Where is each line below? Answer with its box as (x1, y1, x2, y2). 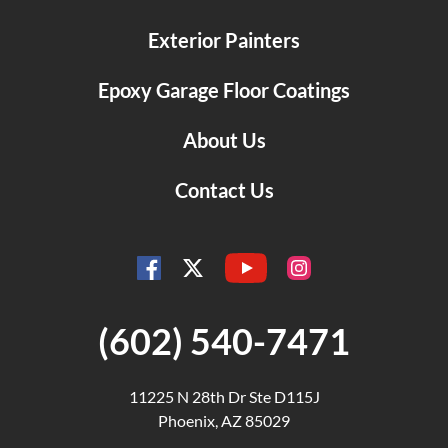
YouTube (224, 253, 289, 276)
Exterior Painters (148, 28, 300, 53)
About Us (182, 128, 266, 153)
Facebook (136, 256, 209, 279)
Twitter (180, 258, 234, 281)
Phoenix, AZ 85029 (158, 411, 290, 431)
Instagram (286, 256, 365, 279)
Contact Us (174, 178, 274, 203)
